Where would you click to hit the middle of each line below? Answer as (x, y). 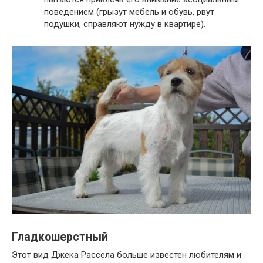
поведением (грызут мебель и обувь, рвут (129, 11)
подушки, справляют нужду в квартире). (125, 24)
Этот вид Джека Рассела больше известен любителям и (127, 254)
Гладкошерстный (60, 237)
